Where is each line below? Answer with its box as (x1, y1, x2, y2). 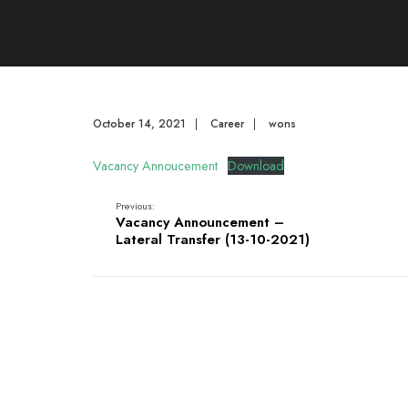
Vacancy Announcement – (116, 212, 284, 232)
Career (210, 116, 244, 132)
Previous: (116, 199, 155, 213)
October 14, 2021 (93, 116, 186, 132)
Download (227, 157, 284, 175)
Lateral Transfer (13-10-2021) (116, 229, 310, 250)
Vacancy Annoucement (93, 157, 218, 175)
